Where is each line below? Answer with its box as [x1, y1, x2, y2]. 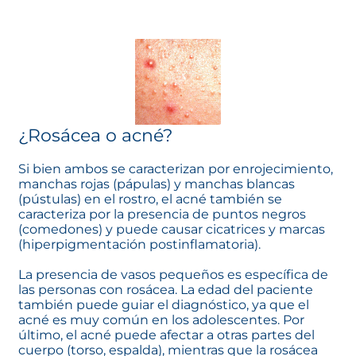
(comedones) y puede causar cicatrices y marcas [18, 222, 325, 238]
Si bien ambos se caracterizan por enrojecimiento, [18, 161, 333, 177]
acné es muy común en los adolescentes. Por [18, 312, 304, 328]
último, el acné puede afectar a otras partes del [18, 327, 315, 343]
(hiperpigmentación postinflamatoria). [18, 237, 264, 253]
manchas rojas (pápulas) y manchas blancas [18, 176, 295, 192]
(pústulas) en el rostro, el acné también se [18, 192, 282, 207]
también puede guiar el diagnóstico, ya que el [18, 297, 309, 313]
